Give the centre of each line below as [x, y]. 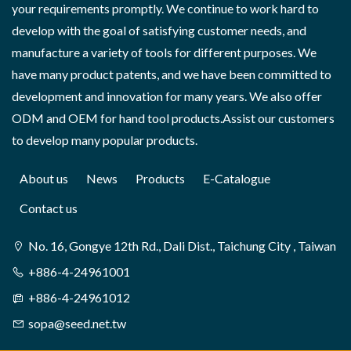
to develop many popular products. [105, 140]
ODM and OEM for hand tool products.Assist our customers [173, 118]
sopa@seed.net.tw [77, 324]
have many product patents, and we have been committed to [172, 74]
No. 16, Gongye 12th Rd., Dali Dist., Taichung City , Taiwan [182, 246]
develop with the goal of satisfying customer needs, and [159, 31]
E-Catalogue [237, 179]
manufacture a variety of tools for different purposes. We [164, 52]
